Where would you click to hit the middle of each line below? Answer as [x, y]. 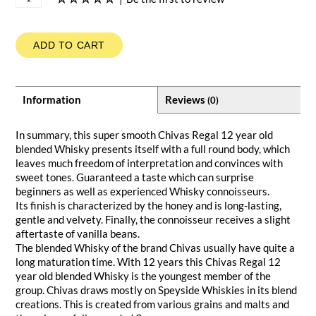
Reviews [186, 100]
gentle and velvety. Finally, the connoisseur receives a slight [153, 220]
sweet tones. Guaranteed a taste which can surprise [135, 177]
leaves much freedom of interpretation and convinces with [150, 163]
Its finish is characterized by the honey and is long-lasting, [149, 206]
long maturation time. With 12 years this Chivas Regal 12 [148, 262]
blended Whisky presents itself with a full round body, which [153, 149]
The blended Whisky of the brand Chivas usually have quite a [156, 248]
